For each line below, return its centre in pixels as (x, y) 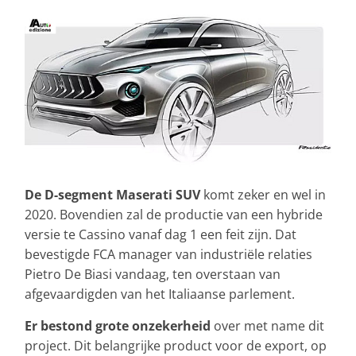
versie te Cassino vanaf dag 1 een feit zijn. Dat (161, 234)
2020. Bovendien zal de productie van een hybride (174, 214)
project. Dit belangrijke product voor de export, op (176, 345)
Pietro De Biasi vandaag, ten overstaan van (153, 274)
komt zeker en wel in (265, 194)
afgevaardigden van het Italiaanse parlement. (160, 294)
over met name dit (267, 325)
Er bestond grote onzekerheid (118, 325)
